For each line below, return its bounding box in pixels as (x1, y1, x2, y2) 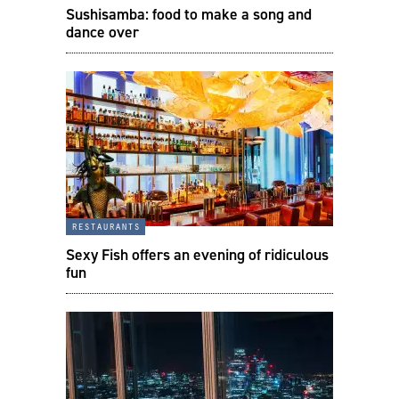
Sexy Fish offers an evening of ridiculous (66, 244, 329, 265)
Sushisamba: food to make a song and (66, 4, 312, 24)
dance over (66, 21, 139, 42)
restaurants (71, 218, 140, 232)
